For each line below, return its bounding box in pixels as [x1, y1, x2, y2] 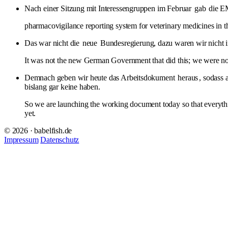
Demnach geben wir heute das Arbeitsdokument [24, 73, 177, 82]
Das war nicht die [24, 38, 81, 47]
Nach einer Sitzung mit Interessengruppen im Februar [24, 4, 193, 13]
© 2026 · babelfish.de [4, 126, 72, 135]
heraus [178, 73, 198, 82]
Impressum [4, 135, 39, 144]
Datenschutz [40, 135, 79, 144]
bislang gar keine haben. [24, 82, 100, 91]
